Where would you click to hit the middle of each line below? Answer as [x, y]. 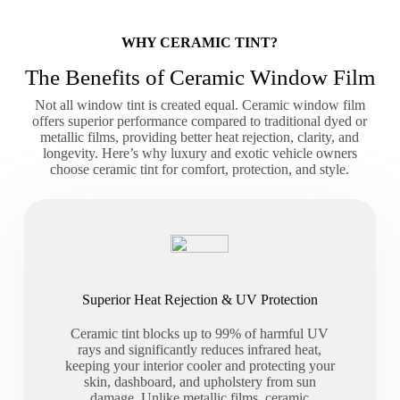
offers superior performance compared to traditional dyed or [200, 121]
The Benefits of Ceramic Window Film [200, 78]
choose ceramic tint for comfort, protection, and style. [200, 170]
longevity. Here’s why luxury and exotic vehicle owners [200, 154]
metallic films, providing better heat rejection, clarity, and [200, 137]
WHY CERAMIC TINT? [200, 43]
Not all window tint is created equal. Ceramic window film [200, 105]
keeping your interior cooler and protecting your [200, 365]
